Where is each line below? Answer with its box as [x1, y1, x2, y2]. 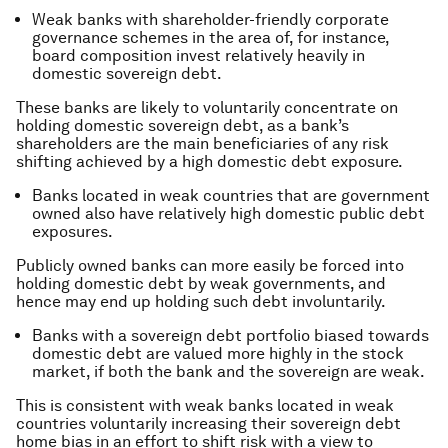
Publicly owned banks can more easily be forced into [16, 255, 404, 275]
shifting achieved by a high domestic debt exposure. [16, 151, 403, 171]
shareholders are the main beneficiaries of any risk [16, 133, 389, 153]
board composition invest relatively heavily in [32, 45, 365, 65]
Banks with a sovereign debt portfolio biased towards [32, 325, 429, 345]
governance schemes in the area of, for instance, [32, 27, 389, 47]
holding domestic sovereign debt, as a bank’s [16, 115, 349, 135]
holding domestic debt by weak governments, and [16, 273, 386, 293]
